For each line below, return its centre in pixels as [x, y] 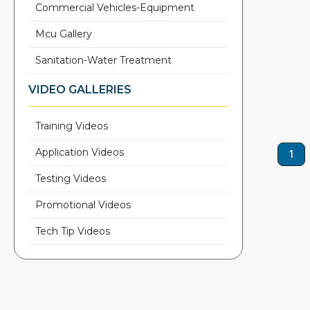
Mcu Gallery [64, 34]
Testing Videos [71, 179]
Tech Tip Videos [73, 231]
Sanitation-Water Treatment [103, 60]
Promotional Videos [83, 205]
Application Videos [80, 152]
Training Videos [72, 126]
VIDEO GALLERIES [80, 89]
